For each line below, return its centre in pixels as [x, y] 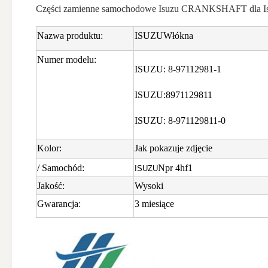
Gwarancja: [59, 204]
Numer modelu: [67, 60]
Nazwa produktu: [70, 36]
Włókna [178, 36]
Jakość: [51, 186]
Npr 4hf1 [175, 168]
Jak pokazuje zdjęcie [173, 148]
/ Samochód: [61, 168]
